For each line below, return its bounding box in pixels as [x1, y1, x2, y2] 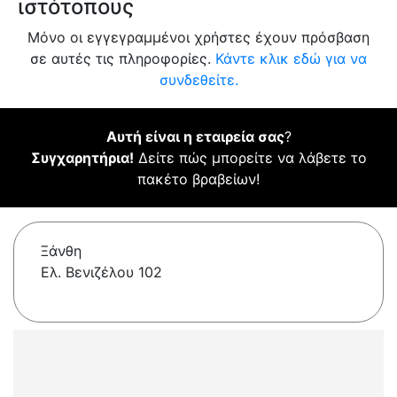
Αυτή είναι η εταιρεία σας [105, 128, 284, 146]
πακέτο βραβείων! [137, 170, 260, 189]
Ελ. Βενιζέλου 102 [41, 263, 162, 282]
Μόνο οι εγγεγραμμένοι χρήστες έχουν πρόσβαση [27, 28, 370, 47]
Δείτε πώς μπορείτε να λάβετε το [133, 149, 367, 167]
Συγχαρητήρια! [30, 149, 134, 167]
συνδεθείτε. [159, 71, 238, 90]
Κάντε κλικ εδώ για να [215, 50, 367, 68]
